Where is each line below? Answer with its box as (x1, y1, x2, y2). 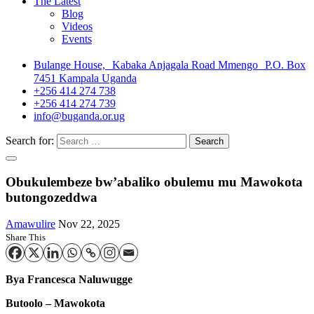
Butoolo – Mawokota (6, 297, 105, 310)
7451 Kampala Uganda (34, 72, 137, 84)
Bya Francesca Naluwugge (6, 273, 132, 286)
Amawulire (6, 218, 55, 231)
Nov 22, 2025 (58, 218, 120, 231)
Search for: (6, 135, 54, 146)
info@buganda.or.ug (34, 110, 125, 122)
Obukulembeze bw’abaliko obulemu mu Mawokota (6, 174, 303, 189)
